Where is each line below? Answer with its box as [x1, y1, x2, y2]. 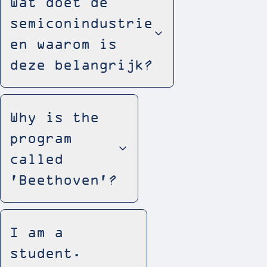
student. [10, 245, 81, 260]
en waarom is [10, 36, 117, 51]
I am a [10, 224, 63, 240]
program [10, 130, 72, 145]
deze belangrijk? [10, 57, 153, 72]
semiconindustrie [10, 15, 153, 30]
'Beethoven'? [10, 172, 117, 187]
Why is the [10, 109, 99, 125]
